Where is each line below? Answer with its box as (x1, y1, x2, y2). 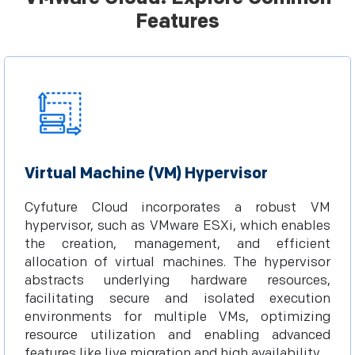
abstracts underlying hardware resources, (25, 273, 330, 288)
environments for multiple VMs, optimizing (25, 309, 330, 325)
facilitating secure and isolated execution (25, 291, 330, 307)
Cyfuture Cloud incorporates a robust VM (25, 200, 330, 216)
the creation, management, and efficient (25, 236, 330, 252)
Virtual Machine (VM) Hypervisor (25, 164, 268, 183)
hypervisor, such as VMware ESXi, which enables (25, 218, 330, 234)
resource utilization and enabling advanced (25, 327, 330, 343)
